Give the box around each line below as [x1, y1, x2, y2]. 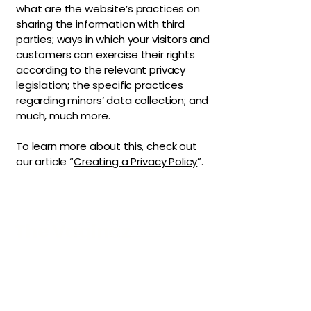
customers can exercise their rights [16, 47, 195, 62]
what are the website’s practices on [16, 1, 200, 17]
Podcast [14, 237, 93, 264]
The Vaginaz [14, 219, 131, 245]
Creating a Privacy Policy [74, 154, 198, 169]
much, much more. [16, 108, 113, 124]
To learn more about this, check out [16, 139, 197, 154]
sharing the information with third [16, 17, 185, 32]
